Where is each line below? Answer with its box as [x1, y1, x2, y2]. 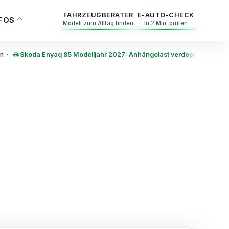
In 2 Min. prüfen [144, 19, 188, 27]
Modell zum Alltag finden [62, 19, 133, 27]
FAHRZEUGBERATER [63, 11, 133, 19]
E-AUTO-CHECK [137, 11, 194, 19]
